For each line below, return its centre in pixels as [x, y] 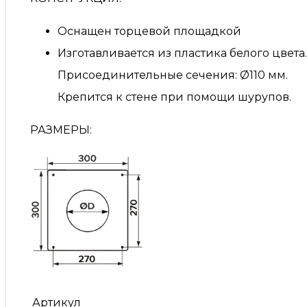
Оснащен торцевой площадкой [149, 32]
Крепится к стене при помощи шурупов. [174, 97]
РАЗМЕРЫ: [61, 130]
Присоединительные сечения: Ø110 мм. [173, 75]
